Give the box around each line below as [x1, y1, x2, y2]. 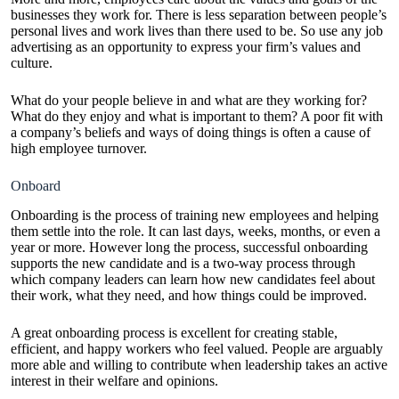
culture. [11, 54, 56, 70]
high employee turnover [11, 140, 143, 156]
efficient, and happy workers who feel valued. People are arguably [11, 340, 383, 356]
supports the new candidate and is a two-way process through [11, 255, 355, 271]
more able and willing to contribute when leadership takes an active [11, 356, 387, 372]
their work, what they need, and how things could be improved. [11, 287, 367, 303]
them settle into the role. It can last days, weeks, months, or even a [11, 223, 380, 239]
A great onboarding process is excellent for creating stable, [11, 324, 338, 340]
